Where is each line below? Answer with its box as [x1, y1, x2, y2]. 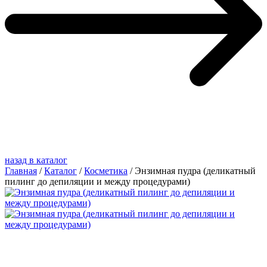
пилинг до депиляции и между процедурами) [5, 176, 190, 187]
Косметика [84, 165, 128, 176]
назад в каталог [5, 154, 67, 165]
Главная [5, 165, 37, 176]
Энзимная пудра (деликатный [135, 165, 256, 176]
